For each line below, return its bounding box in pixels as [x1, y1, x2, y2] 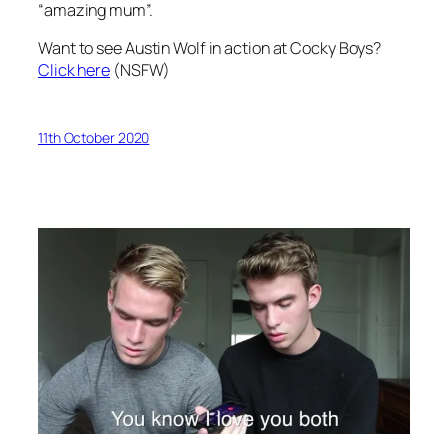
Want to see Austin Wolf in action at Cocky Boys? [38, 37, 382, 60]
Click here [38, 59, 111, 82]
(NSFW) [110, 59, 171, 82]
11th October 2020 [38, 127, 150, 147]
